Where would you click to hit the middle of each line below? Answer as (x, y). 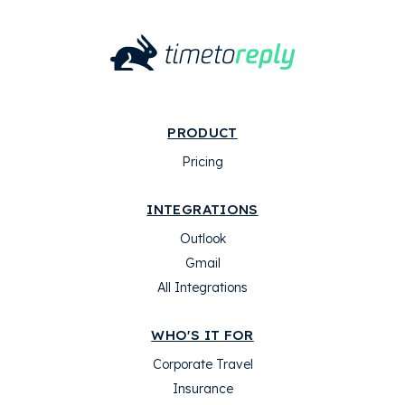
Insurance (202, 389)
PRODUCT (202, 132)
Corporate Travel (202, 364)
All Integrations (202, 287)
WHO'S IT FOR (202, 335)
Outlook (202, 239)
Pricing (202, 162)
